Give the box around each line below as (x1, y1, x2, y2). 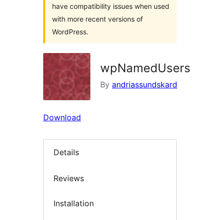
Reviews (54, 173, 84, 183)
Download (43, 112, 81, 122)
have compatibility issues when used (52, 2, 169, 10)
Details (54, 147, 79, 158)
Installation (54, 198, 94, 209)
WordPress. (52, 27, 88, 36)
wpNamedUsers (100, 61, 191, 75)
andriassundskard (112, 80, 177, 89)
